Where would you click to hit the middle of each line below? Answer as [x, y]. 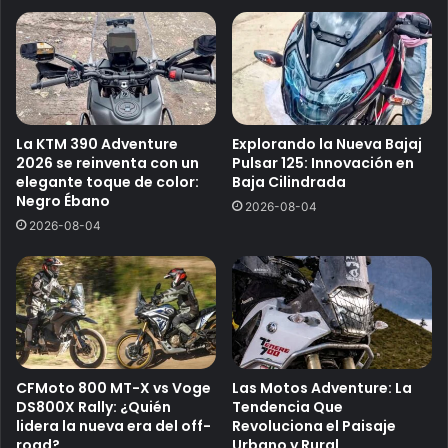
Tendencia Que [287, 407]
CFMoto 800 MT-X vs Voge [113, 388]
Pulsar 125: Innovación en [323, 163]
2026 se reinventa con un [107, 163]
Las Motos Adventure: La [322, 388]
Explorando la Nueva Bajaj [327, 144]
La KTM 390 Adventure [97, 144]
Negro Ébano [63, 201]
